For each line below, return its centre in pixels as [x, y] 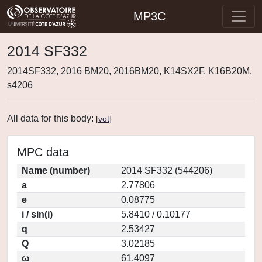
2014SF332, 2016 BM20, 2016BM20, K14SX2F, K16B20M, [130, 71]
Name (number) [56, 170]
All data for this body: [51, 118]
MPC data [43, 152]
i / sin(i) [37, 214]
